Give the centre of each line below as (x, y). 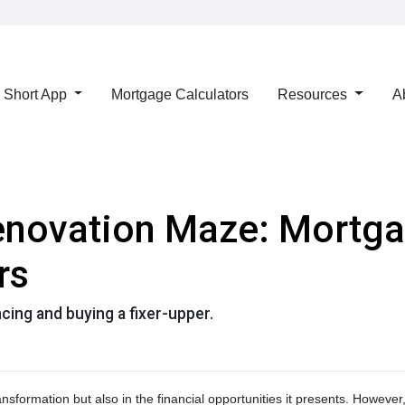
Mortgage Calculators (180, 94)
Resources (315, 94)
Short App (37, 94)
